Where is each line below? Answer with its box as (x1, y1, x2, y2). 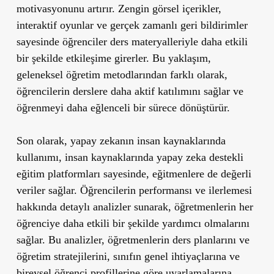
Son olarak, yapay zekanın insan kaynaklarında (16, 134, 226, 147)
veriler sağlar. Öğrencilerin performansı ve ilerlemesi (16, 183, 252, 196)
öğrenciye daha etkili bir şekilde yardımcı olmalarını (16, 217, 250, 229)
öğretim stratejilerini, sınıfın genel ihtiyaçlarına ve (16, 250, 240, 262)
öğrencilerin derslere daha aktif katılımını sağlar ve (16, 84, 243, 97)
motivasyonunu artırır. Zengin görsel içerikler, (16, 2, 221, 15)
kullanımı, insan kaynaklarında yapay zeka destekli (16, 150, 243, 163)
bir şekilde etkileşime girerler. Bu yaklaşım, (16, 51, 211, 64)
